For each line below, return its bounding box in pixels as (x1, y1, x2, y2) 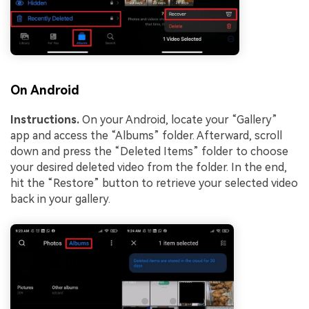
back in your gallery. (10, 192, 110, 206)
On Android (10, 82, 79, 97)
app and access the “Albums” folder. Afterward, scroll (10, 128, 282, 142)
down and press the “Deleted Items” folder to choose (10, 144, 288, 158)
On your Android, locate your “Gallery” (79, 112, 277, 126)
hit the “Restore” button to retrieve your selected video (10, 176, 298, 190)
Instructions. (10, 112, 79, 126)
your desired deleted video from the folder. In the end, (10, 160, 287, 174)
